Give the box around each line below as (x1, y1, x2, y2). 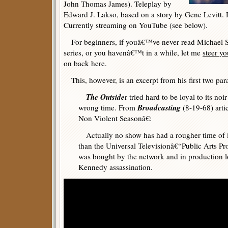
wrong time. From (78, 102, 137, 112)
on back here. (64, 58, 107, 68)
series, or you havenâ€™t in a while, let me (64, 47, 203, 58)
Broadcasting (137, 102, 181, 113)
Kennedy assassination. (78, 162, 153, 172)
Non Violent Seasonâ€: (78, 113, 152, 123)
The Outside (86, 91, 125, 102)
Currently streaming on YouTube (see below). (64, 20, 208, 30)
